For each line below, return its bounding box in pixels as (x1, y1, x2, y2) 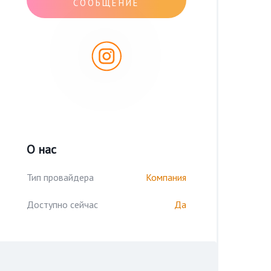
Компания (146, 171, 186, 183)
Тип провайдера (27, 171, 94, 183)
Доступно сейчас (27, 198, 98, 211)
